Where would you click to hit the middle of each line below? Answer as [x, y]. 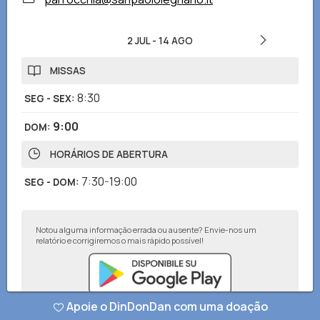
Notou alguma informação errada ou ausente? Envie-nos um [146, 230]
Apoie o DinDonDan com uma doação [167, 306]
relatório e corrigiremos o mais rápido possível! [120, 240]
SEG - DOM [50, 182]
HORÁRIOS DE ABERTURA [109, 154]
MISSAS [68, 71]
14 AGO [176, 41]
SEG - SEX [48, 99]
